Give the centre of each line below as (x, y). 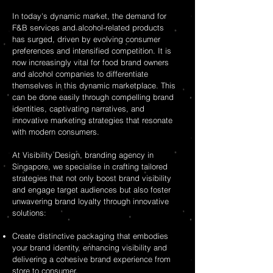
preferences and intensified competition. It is (92, 51)
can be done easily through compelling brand (93, 97)
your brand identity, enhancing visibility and (90, 247)
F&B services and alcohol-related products (88, 27)
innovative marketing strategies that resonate (92, 120)
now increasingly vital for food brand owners (90, 62)
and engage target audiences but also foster (91, 190)
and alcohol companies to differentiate (80, 74)
